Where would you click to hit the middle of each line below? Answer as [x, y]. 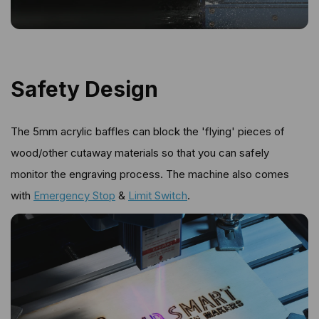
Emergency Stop [74, 195]
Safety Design [84, 89]
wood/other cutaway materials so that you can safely [140, 153]
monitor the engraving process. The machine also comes [150, 174]
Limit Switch [158, 195]
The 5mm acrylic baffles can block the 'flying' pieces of [148, 131]
